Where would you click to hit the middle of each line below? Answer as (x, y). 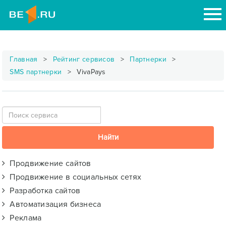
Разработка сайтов (43, 191)
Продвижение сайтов (48, 163)
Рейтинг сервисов (84, 59)
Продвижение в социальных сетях (73, 177)
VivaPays (90, 72)
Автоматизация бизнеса (53, 204)
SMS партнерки (36, 72)
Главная (24, 59)
